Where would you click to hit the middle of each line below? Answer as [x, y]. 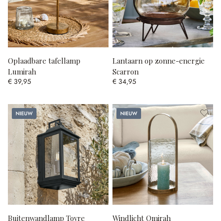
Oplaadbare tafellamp [44, 60]
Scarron [126, 71]
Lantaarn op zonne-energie [159, 60]
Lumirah [22, 71]
